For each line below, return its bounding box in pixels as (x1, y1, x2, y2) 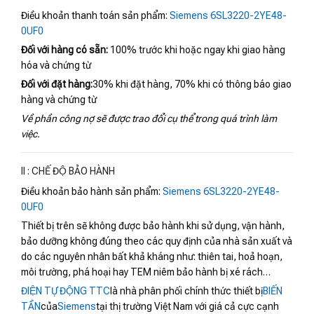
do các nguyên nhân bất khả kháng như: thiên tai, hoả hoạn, (21, 251, 282, 263)
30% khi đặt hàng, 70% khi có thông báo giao (93, 78, 292, 90)
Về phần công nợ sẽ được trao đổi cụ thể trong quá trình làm (21, 113, 277, 125)
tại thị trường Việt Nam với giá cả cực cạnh (96, 301, 279, 313)
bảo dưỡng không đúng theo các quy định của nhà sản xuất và (21, 235, 292, 247)
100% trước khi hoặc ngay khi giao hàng (110, 44, 285, 56)
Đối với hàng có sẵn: (21, 44, 110, 56)
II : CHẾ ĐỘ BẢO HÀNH (21, 165, 115, 177)
